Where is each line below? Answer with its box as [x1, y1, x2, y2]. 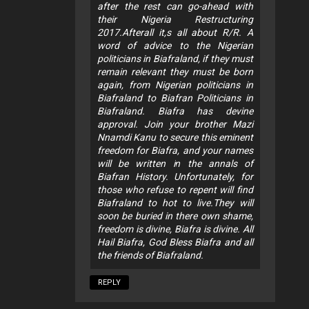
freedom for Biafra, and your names [97, 144, 253, 156]
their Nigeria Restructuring [97, 13, 253, 25]
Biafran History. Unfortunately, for [97, 170, 253, 182]
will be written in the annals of [97, 157, 253, 169]
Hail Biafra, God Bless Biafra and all [97, 236, 253, 248]
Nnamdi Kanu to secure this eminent [97, 131, 253, 143]
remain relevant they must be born [97, 66, 253, 77]
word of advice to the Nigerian [97, 39, 253, 51]
